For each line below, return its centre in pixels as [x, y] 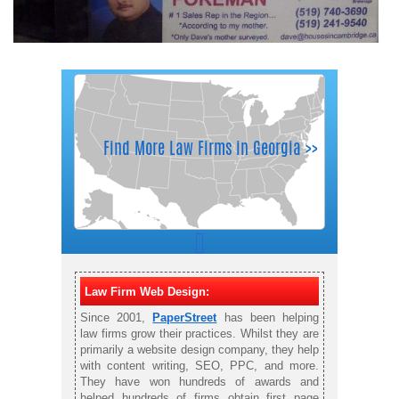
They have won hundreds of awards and [199, 381]
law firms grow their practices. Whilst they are [199, 333]
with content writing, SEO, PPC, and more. [199, 365]
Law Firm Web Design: [147, 291]
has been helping [268, 317]
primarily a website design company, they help [199, 349]
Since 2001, [117, 317]
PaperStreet [185, 317]
